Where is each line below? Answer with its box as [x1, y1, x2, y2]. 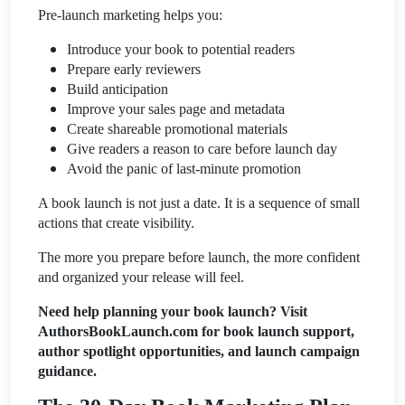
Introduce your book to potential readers [67, 41, 295, 57]
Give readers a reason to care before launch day [67, 140, 337, 156]
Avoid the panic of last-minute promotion [67, 160, 301, 176]
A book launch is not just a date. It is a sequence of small [38, 194, 360, 211]
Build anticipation [67, 80, 168, 97]
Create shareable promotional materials [67, 120, 287, 137]
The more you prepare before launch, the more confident [38, 249, 360, 265]
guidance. [38, 363, 97, 379]
